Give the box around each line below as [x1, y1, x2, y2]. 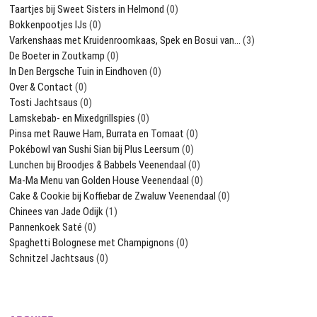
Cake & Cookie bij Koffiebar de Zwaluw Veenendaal [9, 190, 217, 203]
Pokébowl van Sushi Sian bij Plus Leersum [9, 143, 180, 156]
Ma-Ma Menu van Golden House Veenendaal [9, 174, 190, 188]
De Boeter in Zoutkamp [9, 50, 105, 63]
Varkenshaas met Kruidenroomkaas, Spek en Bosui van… [9, 34, 241, 47]
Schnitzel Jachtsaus [9, 252, 95, 265]
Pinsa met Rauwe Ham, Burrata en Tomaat [9, 127, 185, 141]
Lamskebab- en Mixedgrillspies [9, 112, 136, 125]
